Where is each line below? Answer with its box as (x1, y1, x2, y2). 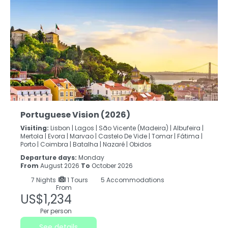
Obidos (129, 140, 152, 149)
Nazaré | (103, 140, 128, 149)
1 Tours (65, 176, 88, 185)
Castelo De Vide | (98, 132, 150, 141)
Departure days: (20, 153, 78, 162)
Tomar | (152, 132, 176, 141)
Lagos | (75, 124, 97, 133)
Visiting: (20, 124, 49, 133)
